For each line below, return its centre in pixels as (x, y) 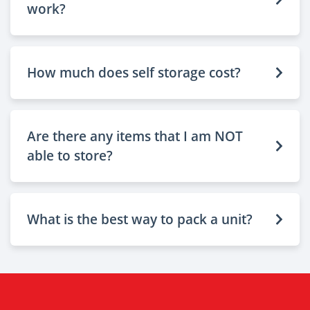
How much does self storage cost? (134, 72)
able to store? (70, 155)
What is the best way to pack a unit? (140, 219)
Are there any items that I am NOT (135, 136)
